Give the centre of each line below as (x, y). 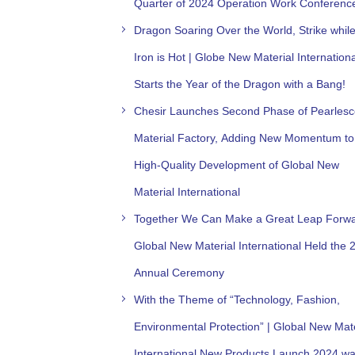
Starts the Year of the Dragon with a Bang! (240, 84)
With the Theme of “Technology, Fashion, (237, 299)
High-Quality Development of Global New (237, 164)
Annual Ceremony (179, 272)
